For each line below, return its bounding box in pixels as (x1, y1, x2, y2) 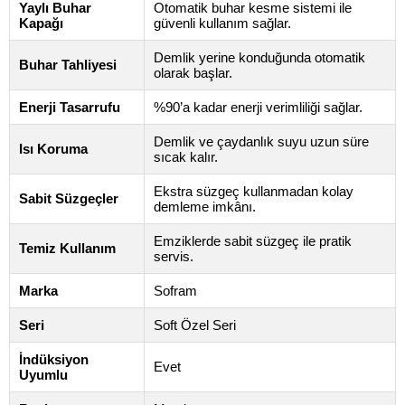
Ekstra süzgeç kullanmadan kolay (154, 184, 353, 200)
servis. (154, 249, 193, 265)
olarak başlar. (154, 65, 232, 81)
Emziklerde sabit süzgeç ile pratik (154, 233, 352, 250)
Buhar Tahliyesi (19, 57, 117, 73)
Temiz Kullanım (19, 240, 116, 257)
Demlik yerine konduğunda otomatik (154, 50, 365, 66)
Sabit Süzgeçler (19, 191, 118, 207)
